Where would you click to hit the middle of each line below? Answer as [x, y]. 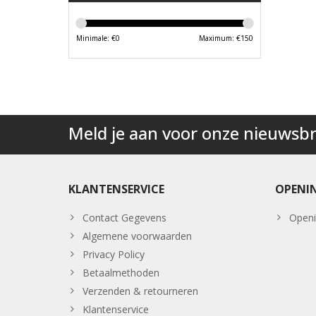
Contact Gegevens [124, 218]
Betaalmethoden [121, 273]
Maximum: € [219, 38]
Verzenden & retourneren [140, 291]
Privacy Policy [114, 255]
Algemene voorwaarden [137, 236]
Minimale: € [96, 38]
